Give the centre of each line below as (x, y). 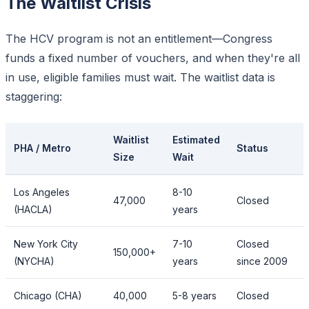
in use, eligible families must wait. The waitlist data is (140, 77)
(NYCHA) (34, 261)
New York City (46, 243)
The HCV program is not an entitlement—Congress (139, 38)
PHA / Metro (42, 148)
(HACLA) (33, 209)
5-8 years (195, 295)
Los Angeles (42, 192)
